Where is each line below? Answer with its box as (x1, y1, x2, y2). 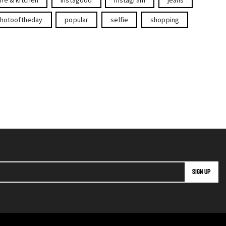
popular (65, 15, 89, 24)
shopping (150, 15, 180, 24)
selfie (110, 15, 129, 24)
